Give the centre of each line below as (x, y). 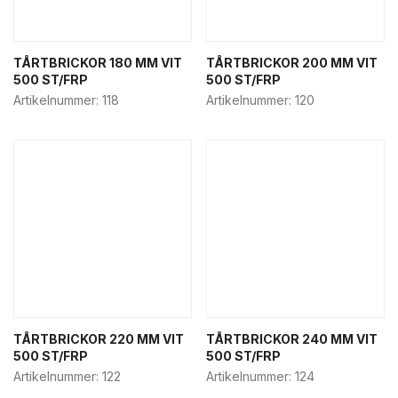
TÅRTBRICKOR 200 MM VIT (292, 63)
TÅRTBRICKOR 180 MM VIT (98, 63)
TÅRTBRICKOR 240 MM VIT (292, 339)
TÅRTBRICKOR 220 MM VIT (99, 339)
